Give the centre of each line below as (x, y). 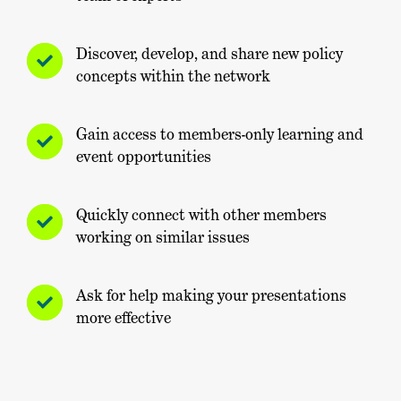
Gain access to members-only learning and (220, 135)
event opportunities (144, 157)
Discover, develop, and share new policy (209, 54)
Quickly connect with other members (201, 215)
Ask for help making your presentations (211, 296)
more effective (124, 318)
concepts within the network (173, 77)
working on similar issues (163, 238)
